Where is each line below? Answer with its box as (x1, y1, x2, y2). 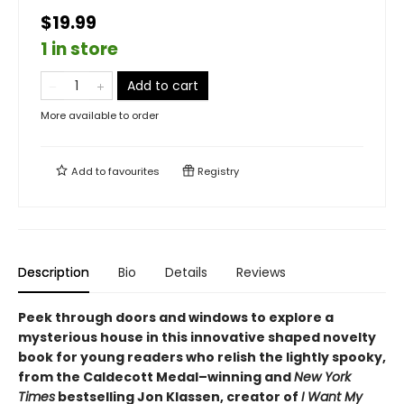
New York (294, 368, 351, 386)
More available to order (41, 108, 159, 123)
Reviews (236, 263, 286, 281)
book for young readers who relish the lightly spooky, (18, 348, 386, 366)
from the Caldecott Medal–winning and (18, 368, 294, 386)
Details (165, 263, 207, 281)
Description (18, 263, 89, 281)
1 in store (41, 37, 118, 61)
